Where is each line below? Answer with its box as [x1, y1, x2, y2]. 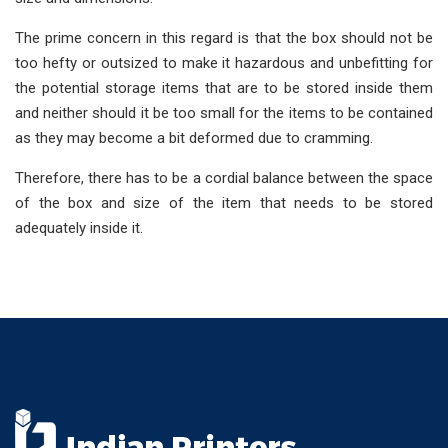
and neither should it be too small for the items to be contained [15, 104, 433, 123]
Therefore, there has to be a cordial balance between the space [15, 169, 433, 188]
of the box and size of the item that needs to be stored [15, 194, 433, 213]
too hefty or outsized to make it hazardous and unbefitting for [15, 54, 433, 73]
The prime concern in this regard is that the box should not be [15, 29, 433, 48]
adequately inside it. [15, 219, 143, 238]
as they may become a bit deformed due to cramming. [15, 129, 373, 148]
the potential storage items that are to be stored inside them [15, 79, 433, 98]
